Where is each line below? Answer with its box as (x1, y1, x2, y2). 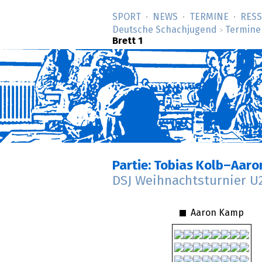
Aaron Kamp (188, 208, 244, 218)
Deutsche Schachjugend (112, 25, 217, 35)
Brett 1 (112, 36, 143, 46)
